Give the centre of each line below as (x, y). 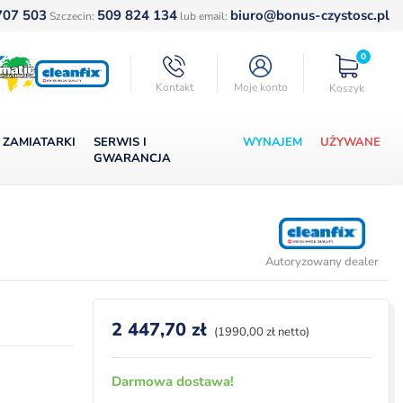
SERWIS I (120, 142)
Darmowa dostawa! (173, 381)
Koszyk (347, 89)
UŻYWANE (350, 142)
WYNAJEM (273, 142)
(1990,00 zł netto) (262, 332)
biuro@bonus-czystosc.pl (310, 15)
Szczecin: (72, 16)
